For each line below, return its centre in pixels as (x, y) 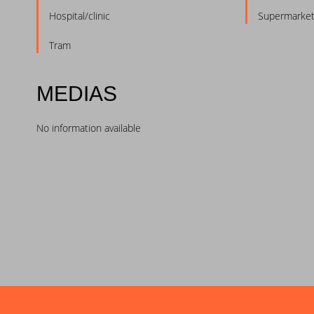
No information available (89, 128)
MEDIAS (77, 94)
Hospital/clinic (80, 16)
